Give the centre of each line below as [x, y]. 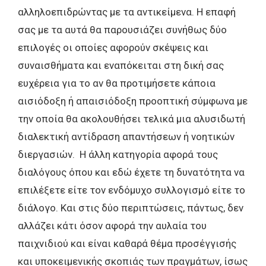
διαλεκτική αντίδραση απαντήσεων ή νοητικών [126, 136]
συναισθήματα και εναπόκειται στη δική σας [121, 65]
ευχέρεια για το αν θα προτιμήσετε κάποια [117, 83]
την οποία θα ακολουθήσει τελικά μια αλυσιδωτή [132, 118]
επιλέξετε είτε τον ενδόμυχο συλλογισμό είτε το [132, 190]
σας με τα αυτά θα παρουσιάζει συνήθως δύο [122, 29]
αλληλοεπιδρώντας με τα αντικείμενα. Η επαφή [127, 12]
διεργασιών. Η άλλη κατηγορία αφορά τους [118, 154]
